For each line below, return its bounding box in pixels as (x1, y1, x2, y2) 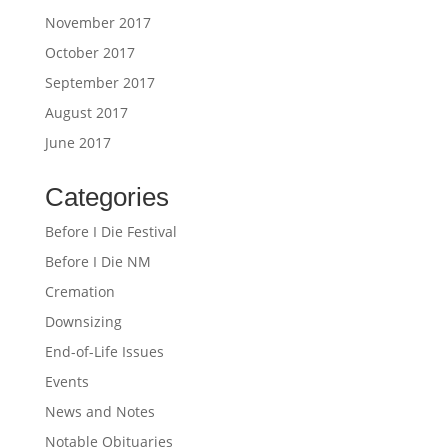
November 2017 (44, 12, 151, 32)
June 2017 (44, 132, 111, 152)
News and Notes (44, 401, 155, 421)
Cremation (44, 281, 115, 301)
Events (44, 371, 89, 391)
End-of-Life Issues (44, 341, 164, 361)
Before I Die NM (44, 251, 151, 271)
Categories (44, 181, 169, 212)
